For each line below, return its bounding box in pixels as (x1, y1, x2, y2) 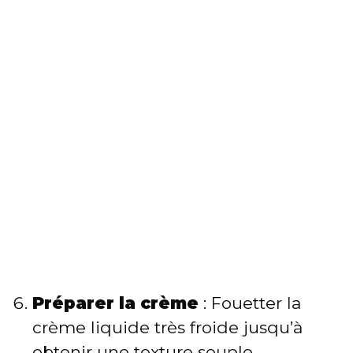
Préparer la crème (32, 293, 199, 314)
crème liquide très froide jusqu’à (32, 318, 303, 338)
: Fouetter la (199, 293, 301, 314)
